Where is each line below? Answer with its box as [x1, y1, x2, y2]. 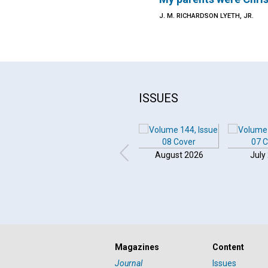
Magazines [115, 242, 159, 252]
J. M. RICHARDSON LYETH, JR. [159, 12, 254, 20]
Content [212, 242, 245, 252]
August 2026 [154, 150, 203, 160]
